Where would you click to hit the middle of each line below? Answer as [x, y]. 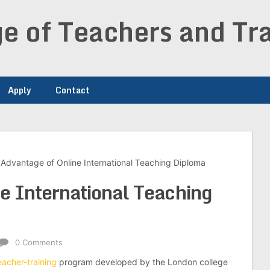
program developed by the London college [142, 262]
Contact [73, 90]
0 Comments [39, 242]
